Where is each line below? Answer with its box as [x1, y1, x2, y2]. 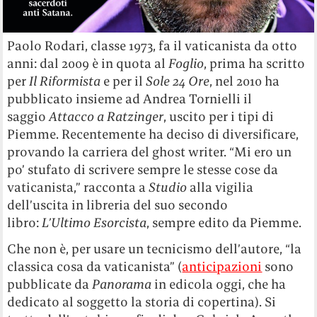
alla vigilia [187, 179, 254, 196]
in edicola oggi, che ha [151, 276, 287, 293]
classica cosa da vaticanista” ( [7, 258, 183, 275]
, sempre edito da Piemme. [146, 214, 302, 231]
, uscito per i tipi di [163, 108, 275, 125]
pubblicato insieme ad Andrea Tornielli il [7, 91, 253, 108]
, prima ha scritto [204, 55, 306, 72]
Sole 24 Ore [146, 73, 210, 90]
